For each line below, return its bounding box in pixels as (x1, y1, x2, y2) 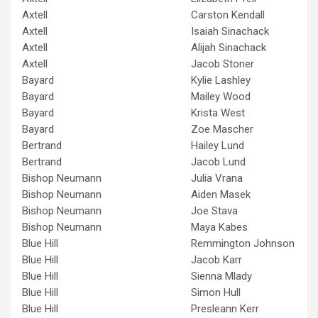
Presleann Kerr (191, 302, 259, 315)
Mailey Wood (191, 89, 251, 103)
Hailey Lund (191, 138, 244, 152)
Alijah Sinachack (191, 40, 266, 54)
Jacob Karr (191, 253, 242, 266)
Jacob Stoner (191, 57, 254, 70)
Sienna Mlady (191, 269, 252, 283)
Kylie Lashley (191, 73, 251, 87)
